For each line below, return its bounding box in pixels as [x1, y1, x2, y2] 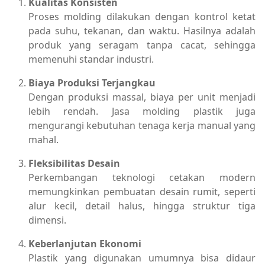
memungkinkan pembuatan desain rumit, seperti [28, 185, 256, 198]
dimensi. [28, 213, 66, 227]
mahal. [28, 132, 59, 146]
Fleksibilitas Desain [28, 156, 120, 170]
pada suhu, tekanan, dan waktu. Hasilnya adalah [28, 24, 256, 37]
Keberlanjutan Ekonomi [28, 237, 141, 250]
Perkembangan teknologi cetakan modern [28, 170, 256, 184]
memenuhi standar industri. [28, 52, 154, 66]
